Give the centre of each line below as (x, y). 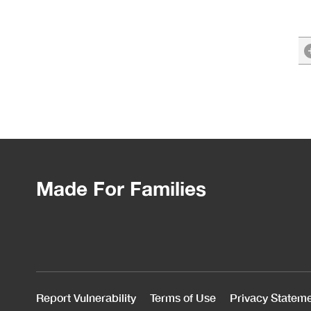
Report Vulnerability (86, 298)
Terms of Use (183, 298)
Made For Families (121, 189)
